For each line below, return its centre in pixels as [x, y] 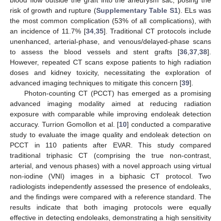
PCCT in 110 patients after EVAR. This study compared [110, 145]
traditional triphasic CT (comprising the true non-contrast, [110, 156]
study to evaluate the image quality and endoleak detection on [110, 135]
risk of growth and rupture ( [53, 11]
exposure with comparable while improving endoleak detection [110, 114]
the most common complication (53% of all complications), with [110, 21]
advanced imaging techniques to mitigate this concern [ [96, 83]
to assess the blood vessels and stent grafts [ [95, 52]
